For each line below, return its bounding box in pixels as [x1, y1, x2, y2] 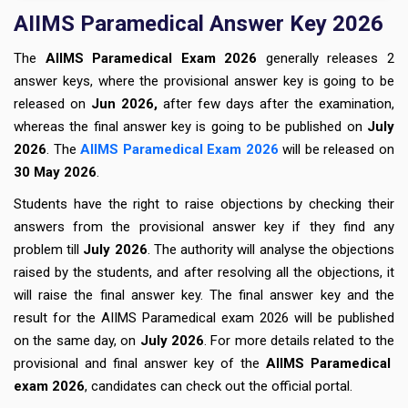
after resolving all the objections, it [183, 264, 395, 281]
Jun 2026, [91, 96, 158, 113]
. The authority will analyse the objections [147, 241, 395, 259]
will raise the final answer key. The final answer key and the [14, 287, 394, 304]
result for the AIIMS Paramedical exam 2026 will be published [14, 310, 394, 327]
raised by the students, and [14, 264, 179, 281]
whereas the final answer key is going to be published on [14, 118, 362, 136]
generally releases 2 [265, 50, 395, 67]
